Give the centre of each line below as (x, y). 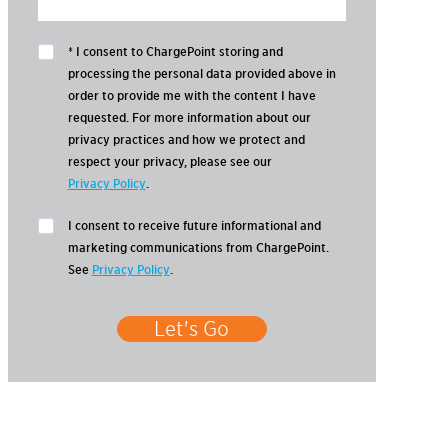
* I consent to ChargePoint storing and (175, 52)
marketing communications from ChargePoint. (198, 248)
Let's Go (192, 329)
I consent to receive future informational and (194, 226)
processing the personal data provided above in (201, 74)
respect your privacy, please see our (169, 162)
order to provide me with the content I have (191, 96)
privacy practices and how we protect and (186, 140)
